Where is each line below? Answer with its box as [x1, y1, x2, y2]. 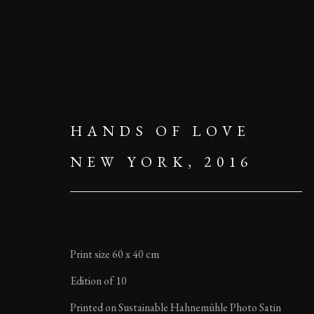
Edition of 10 [70, 273, 127, 288]
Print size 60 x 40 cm [70, 247, 159, 261]
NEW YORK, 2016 [70, 152, 253, 171]
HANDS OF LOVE [70, 121, 250, 140]
